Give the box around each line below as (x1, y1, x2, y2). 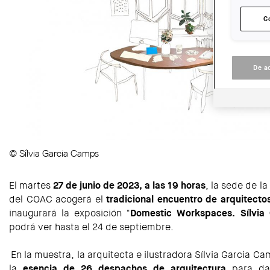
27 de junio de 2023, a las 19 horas (53, 179, 206, 192)
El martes (9, 179, 53, 192)
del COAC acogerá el (9, 193, 106, 206)
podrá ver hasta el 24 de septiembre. (9, 221, 174, 234)
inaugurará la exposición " (9, 207, 130, 220)
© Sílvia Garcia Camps (9, 148, 99, 160)
